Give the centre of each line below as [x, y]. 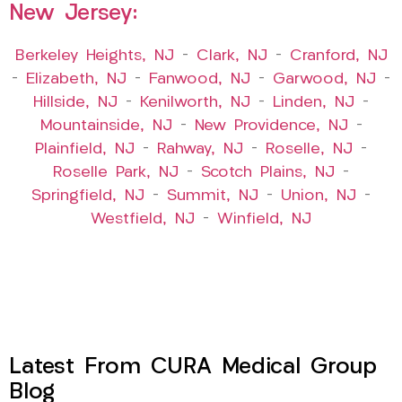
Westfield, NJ [143, 220]
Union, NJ [319, 197]
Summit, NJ [213, 197]
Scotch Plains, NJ [268, 173]
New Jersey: [73, 14]
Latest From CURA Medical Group [193, 368]
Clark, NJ [232, 57]
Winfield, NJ [264, 220]
